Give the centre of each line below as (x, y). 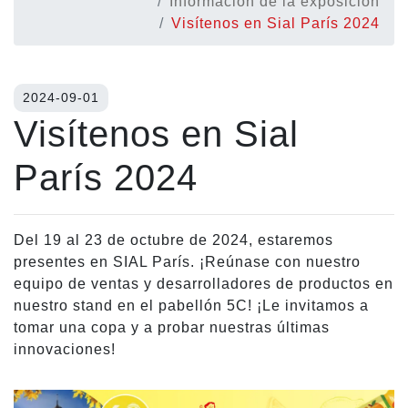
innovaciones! (65, 350)
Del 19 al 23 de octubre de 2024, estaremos (173, 240)
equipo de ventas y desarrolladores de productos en (204, 284)
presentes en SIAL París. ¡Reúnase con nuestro (187, 262)
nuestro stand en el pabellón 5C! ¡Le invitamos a (191, 306)
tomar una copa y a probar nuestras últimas (172, 328)
